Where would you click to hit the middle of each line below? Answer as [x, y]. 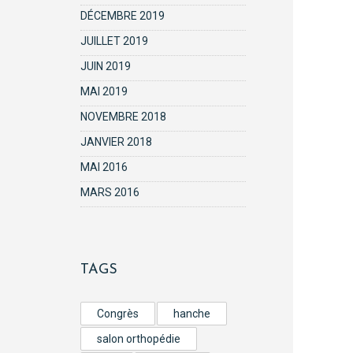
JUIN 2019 [106, 66]
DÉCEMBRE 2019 [123, 16]
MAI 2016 [104, 167]
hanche [192, 314]
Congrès [118, 314]
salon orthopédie [139, 339]
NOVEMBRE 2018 [123, 117]
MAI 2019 [104, 91]
